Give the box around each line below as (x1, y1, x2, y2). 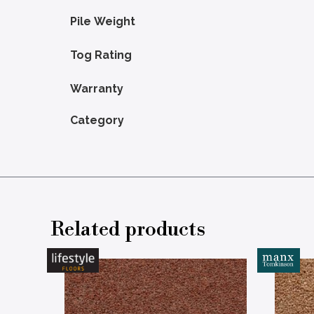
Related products (50, 217, 205, 240)
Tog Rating (70, 48, 132, 61)
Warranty (70, 82, 123, 95)
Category (70, 114, 124, 126)
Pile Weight (70, 15, 135, 27)
